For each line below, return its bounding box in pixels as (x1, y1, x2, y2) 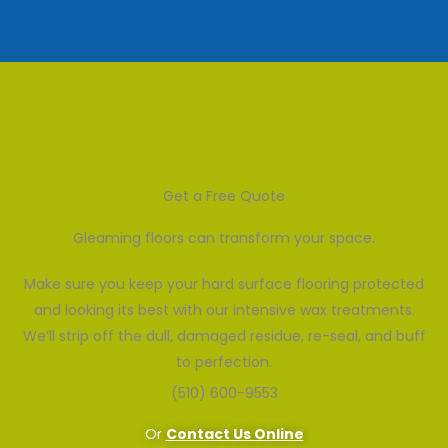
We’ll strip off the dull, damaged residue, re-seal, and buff (22, 325, 426, 346)
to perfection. (176, 351, 272, 372)
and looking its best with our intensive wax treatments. (33, 299, 415, 320)
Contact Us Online (165, 423, 304, 444)
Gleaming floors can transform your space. (73, 227, 375, 248)
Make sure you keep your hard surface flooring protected (24, 273, 424, 294)
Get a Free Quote (163, 185, 285, 206)
